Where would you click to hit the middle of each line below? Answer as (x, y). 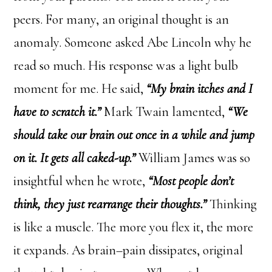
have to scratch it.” (59, 111)
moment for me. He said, (80, 88)
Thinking (232, 204)
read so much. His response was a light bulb (126, 65)
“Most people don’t (191, 181)
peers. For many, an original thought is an (121, 19)
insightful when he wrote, (81, 181)
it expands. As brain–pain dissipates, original (128, 250)
